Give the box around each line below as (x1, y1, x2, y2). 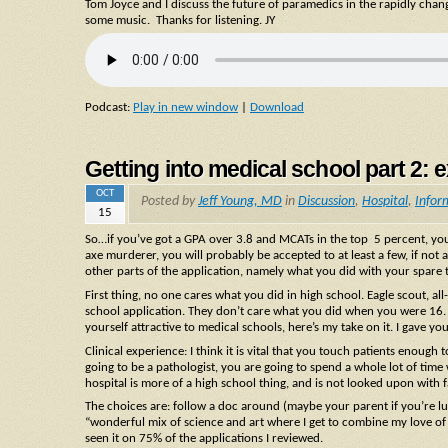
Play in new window (133, 101, 238, 115)
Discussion (298, 194, 355, 210)
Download (250, 101, 304, 115)
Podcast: (85, 101, 133, 115)
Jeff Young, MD (198, 194, 282, 210)
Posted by (141, 194, 198, 210)
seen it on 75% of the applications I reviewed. (85, 432, 323, 446)
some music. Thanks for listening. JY (85, 14, 275, 28)
